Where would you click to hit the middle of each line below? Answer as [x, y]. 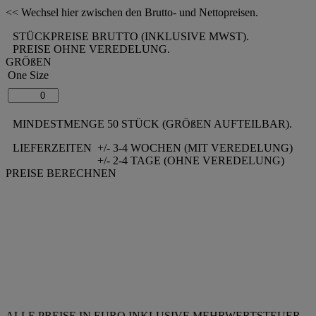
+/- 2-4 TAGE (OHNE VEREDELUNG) [191, 160]
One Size [28, 75]
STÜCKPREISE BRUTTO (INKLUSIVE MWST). [131, 36]
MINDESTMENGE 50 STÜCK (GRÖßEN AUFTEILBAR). [152, 123]
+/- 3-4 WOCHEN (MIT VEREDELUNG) [195, 147]
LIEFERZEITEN [52, 147]
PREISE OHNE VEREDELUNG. [91, 49]
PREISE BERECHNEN [62, 173]
